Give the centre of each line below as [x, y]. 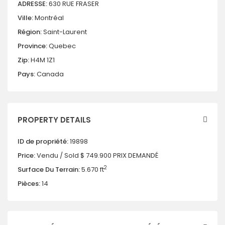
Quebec [62, 46]
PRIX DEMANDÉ [136, 155]
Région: [30, 32]
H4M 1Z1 [42, 60]
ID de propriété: [43, 141]
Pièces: [29, 184]
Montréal [49, 18]
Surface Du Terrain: [49, 170]
